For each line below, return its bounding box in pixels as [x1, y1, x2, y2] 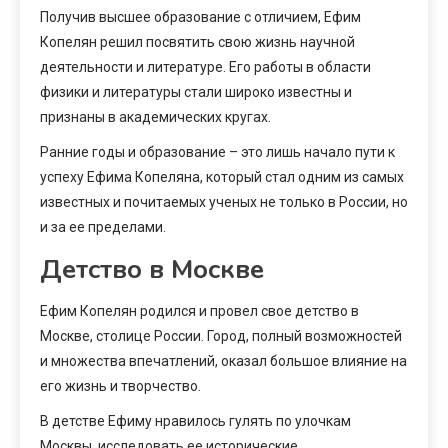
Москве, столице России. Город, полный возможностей [40, 327, 402, 344]
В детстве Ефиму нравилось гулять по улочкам [40, 412, 351, 429]
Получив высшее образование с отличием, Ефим [40, 8, 361, 25]
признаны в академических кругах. [40, 108, 271, 125]
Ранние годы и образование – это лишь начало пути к [40, 143, 395, 160]
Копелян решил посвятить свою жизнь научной [40, 33, 355, 50]
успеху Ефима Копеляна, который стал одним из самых [40, 168, 404, 185]
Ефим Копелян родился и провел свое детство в [40, 302, 359, 319]
